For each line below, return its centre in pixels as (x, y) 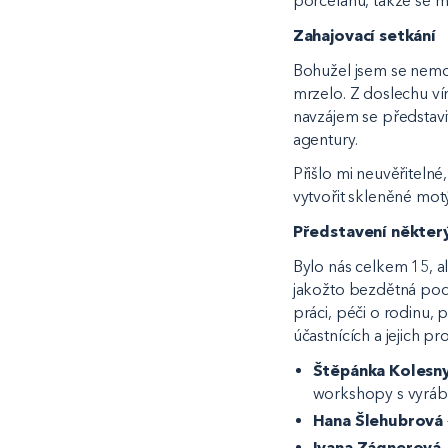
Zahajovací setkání (364, 35)
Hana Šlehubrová (378, 420)
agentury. (327, 139)
